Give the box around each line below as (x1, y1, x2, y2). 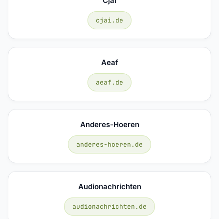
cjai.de (96, 16, 123, 24)
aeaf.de (96, 78, 123, 87)
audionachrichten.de (72, 202, 147, 211)
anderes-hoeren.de (76, 140, 143, 149)
